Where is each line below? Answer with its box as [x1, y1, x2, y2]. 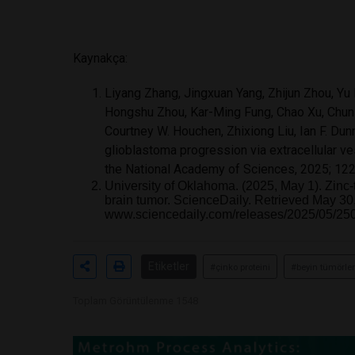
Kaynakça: [73, 50, 128, 66]
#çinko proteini [210, 261, 270, 273]
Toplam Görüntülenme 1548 [73, 294, 198, 307]
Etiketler [148, 259, 189, 273]
